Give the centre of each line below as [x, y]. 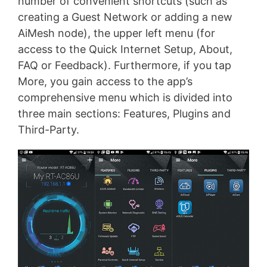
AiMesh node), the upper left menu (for [117, 33]
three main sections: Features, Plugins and [124, 114]
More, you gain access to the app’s [105, 82]
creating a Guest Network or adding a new [125, 17]
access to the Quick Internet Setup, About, [125, 49]
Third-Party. [49, 130]
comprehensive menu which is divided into [125, 98]
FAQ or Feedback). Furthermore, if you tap [125, 66]
